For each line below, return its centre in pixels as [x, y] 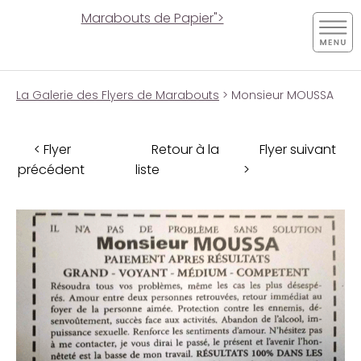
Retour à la [185, 149]
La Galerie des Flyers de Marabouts [118, 95]
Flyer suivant [298, 149]
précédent [51, 169]
